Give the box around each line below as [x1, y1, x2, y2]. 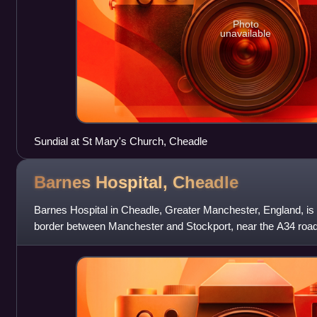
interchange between [33, 236, 129, 248]
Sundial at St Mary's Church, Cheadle [33, 134, 207, 147]
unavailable [220, 28, 272, 40]
